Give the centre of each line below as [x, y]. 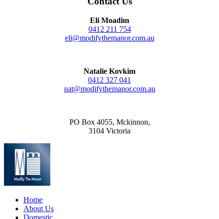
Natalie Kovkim [109, 71]
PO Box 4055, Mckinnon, [109, 122]
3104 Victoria [109, 131]
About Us [39, 209]
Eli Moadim [109, 21]
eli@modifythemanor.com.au [109, 38]
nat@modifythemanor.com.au [109, 89]
